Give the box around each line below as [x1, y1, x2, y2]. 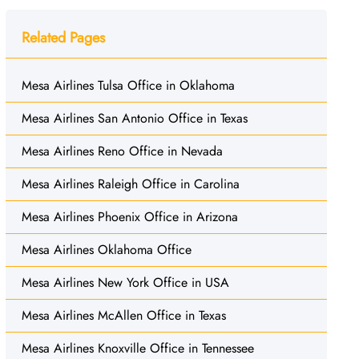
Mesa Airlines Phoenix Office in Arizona [21, 207, 238, 226]
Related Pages [21, 26, 105, 48]
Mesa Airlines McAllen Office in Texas [21, 305, 226, 325]
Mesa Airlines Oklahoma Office [21, 240, 192, 259]
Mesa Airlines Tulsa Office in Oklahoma [21, 75, 235, 95]
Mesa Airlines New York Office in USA [21, 272, 229, 292]
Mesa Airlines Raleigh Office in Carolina [21, 174, 240, 193]
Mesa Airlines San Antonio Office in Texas [21, 108, 248, 127]
